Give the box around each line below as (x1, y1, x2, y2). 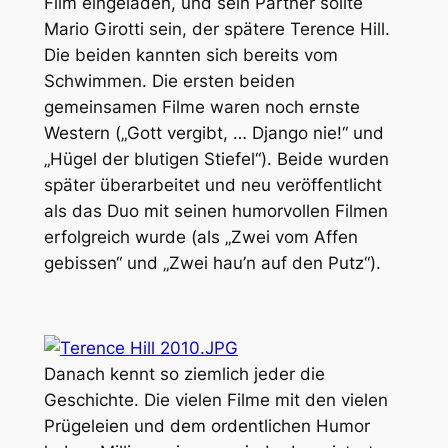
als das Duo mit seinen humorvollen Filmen (43, 200, 388, 221)
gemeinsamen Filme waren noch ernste (43, 96, 360, 117)
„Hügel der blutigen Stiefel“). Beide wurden (43, 148, 389, 169)
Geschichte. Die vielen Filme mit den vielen (43, 390, 388, 411)
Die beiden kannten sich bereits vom (43, 44, 338, 65)
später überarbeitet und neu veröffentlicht (43, 174, 382, 195)
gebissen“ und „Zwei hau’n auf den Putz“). (43, 252, 381, 273)
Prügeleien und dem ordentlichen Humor (43, 416, 370, 437)
